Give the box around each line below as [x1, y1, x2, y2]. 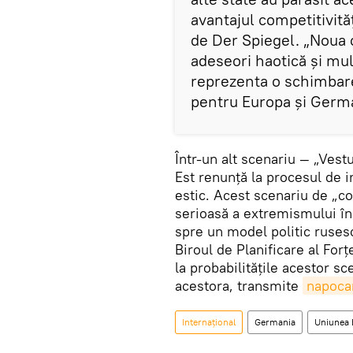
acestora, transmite [175, 277, 303, 295]
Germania [255, 316, 295, 328]
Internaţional [182, 316, 236, 328]
